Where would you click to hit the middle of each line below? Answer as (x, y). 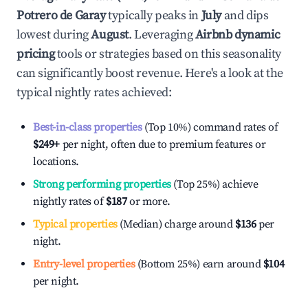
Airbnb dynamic (238, 35)
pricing (36, 54)
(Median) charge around (175, 224)
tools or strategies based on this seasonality (168, 54)
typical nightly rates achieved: (94, 92)
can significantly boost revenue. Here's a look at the (150, 73)
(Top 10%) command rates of (210, 127)
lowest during (54, 35)
